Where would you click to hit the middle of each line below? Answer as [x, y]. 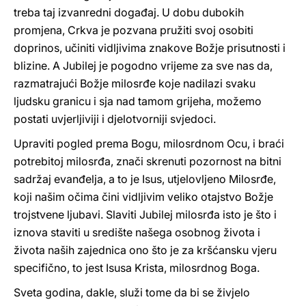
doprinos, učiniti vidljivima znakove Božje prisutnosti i [150, 48]
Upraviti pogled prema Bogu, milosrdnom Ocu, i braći [149, 143]
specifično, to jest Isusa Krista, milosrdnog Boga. [137, 268]
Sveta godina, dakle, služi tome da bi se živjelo [132, 292]
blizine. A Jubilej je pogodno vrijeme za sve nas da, [143, 66]
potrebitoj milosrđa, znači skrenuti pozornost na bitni [148, 161]
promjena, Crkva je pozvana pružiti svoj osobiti [134, 30]
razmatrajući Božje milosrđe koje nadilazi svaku [135, 83]
